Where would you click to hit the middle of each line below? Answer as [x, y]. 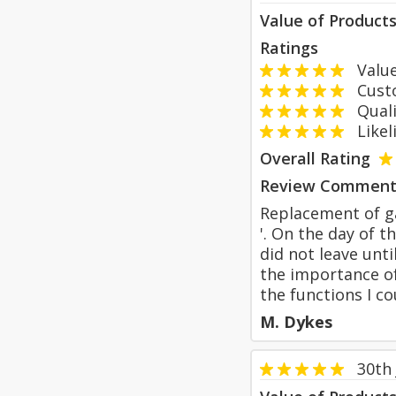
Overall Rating [315, 158]
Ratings [289, 48]
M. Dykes [296, 322]
